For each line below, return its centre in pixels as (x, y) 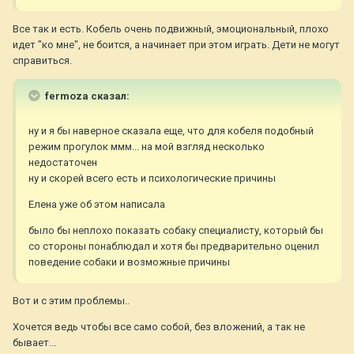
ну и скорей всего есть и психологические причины (152, 179)
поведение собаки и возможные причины (129, 262)
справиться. (42, 61)
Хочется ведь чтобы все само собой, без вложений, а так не (159, 327)
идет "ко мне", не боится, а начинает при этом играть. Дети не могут (176, 45)
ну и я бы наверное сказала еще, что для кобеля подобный (171, 131)
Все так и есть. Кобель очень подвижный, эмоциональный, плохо (171, 29)
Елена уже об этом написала (97, 205)
